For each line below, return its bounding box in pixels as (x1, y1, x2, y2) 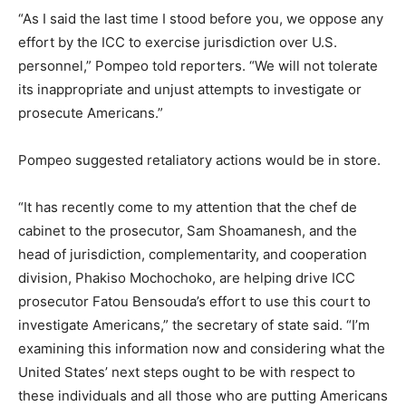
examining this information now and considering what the (18, 339, 385, 357)
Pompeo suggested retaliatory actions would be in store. (18, 150, 381, 169)
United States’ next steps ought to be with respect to (18, 362, 355, 381)
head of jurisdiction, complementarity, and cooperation (18, 245, 367, 263)
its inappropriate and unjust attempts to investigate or (18, 80, 362, 98)
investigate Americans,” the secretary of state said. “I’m (18, 315, 370, 333)
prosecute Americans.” (18, 103, 163, 121)
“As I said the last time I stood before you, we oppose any (18, 9, 383, 27)
